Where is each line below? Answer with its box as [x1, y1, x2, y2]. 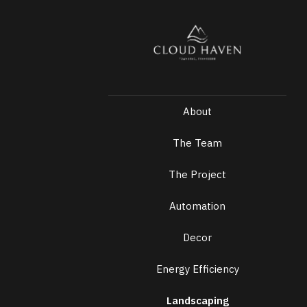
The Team [173, 136, 222, 150]
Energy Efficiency [156, 262, 239, 276]
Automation [169, 199, 225, 213]
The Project [169, 168, 226, 182]
